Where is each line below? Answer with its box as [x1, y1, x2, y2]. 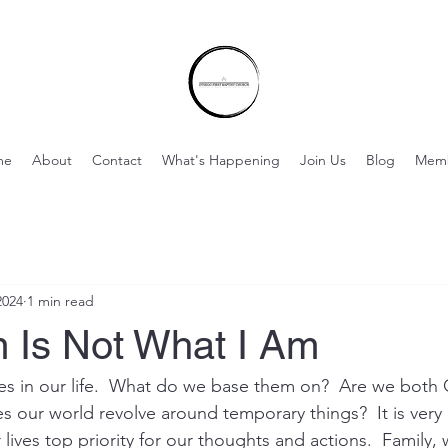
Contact [91, 151, 142, 169]
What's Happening [161, 151, 280, 169]
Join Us [299, 151, 346, 169]
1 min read [27, 291, 94, 310]
